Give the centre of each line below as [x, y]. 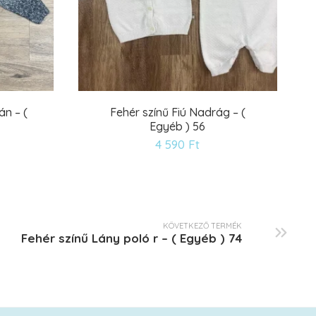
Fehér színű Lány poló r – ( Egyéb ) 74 [132, 238]
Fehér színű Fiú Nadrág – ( [177, 113]
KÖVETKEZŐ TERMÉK [202, 225]
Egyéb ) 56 [178, 127]
